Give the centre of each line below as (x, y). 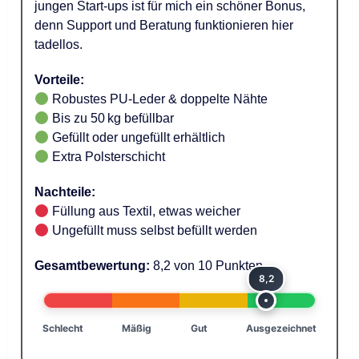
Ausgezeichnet (281, 329)
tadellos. (59, 45)
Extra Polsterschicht (107, 157)
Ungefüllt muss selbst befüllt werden (153, 231)
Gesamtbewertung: (93, 266)
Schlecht (63, 329)
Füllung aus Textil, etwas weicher (145, 212)
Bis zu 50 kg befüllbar (112, 119)
